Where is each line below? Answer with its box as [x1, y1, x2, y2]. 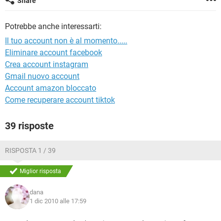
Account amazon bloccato [5, 83, 96, 93]
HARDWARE [10, 16, 42, 23]
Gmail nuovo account [5, 72, 79, 81]
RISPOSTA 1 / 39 [5, 147, 56, 154]
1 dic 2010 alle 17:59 [30, 197, 86, 205]
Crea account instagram [5, 60, 88, 69]
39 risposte [5, 120, 54, 132]
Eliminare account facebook [5, 48, 102, 57]
